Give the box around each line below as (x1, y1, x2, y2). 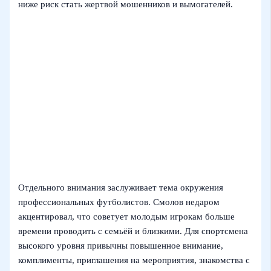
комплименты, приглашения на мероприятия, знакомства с (18, 255, 250, 266)
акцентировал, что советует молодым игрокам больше (18, 212, 235, 222)
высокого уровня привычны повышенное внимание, (18, 241, 224, 251)
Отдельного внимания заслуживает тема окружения (18, 183, 224, 193)
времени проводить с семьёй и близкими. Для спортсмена (18, 226, 249, 237)
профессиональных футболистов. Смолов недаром (18, 197, 220, 207)
